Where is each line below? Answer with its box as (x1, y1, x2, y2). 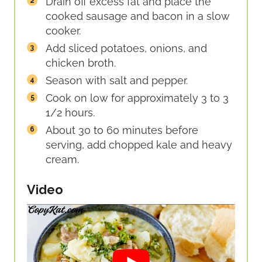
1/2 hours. (46, 106, 95, 119)
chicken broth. (46, 57, 116, 70)
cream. (46, 153, 79, 166)
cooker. (46, 25, 81, 37)
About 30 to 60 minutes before (46, 124, 198, 137)
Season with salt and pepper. (46, 74, 188, 87)
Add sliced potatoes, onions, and (46, 42, 207, 55)
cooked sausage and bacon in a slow (46, 10, 230, 23)
